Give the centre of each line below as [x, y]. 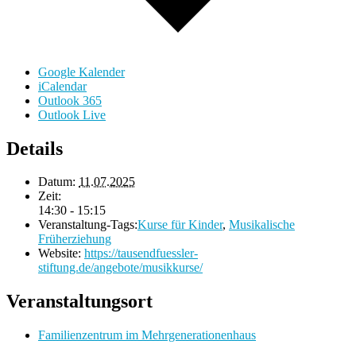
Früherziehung [75, 239]
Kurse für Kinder [180, 225]
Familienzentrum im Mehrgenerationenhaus [147, 335]
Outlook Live [72, 114]
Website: [60, 253]
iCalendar [62, 86]
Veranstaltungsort [79, 302]
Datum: [57, 182]
